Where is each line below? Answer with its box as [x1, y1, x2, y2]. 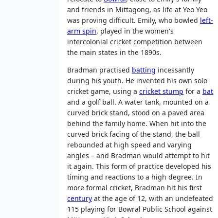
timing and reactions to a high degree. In [67, 172, 202, 182]
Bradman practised [67, 65, 132, 74]
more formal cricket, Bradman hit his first [67, 182, 202, 192]
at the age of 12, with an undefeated [92, 193, 213, 203]
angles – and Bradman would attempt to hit [67, 150, 210, 160]
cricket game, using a [67, 86, 139, 96]
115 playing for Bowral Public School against [67, 204, 212, 214]
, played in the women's [96, 26, 174, 36]
